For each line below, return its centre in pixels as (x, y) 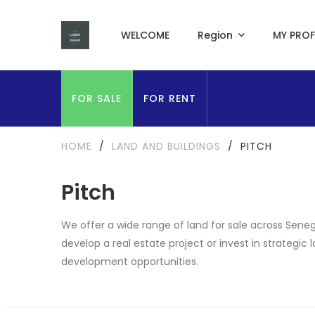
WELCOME (145, 35)
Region (215, 35)
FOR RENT (170, 98)
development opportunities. (130, 262)
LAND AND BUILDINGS (166, 146)
